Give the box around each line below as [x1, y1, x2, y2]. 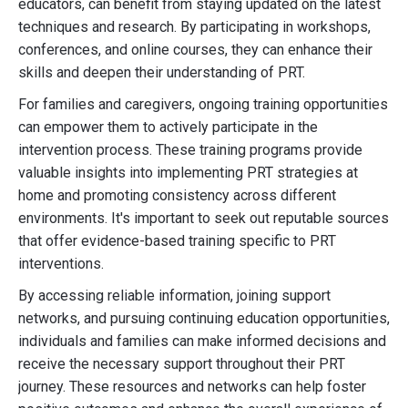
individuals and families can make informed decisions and [18, 332, 386, 350]
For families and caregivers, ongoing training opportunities [18, 96, 388, 113]
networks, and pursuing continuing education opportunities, [18, 310, 390, 327]
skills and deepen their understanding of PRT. [18, 64, 305, 81]
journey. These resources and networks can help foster [18, 378, 366, 395]
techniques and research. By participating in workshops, [18, 18, 371, 36]
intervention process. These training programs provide [18, 141, 362, 158]
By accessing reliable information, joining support [18, 287, 331, 304]
